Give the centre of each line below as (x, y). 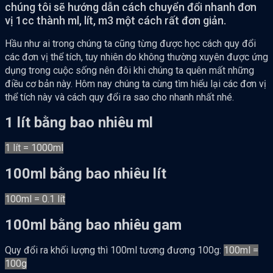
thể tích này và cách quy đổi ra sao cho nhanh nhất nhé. (119, 97)
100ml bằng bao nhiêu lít (86, 174)
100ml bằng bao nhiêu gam (93, 225)
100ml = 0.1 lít (35, 199)
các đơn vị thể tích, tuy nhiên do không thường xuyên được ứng (136, 57)
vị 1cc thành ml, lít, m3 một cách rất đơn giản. (115, 20)
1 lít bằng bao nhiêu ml (79, 123)
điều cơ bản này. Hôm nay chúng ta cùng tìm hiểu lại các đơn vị (136, 83)
